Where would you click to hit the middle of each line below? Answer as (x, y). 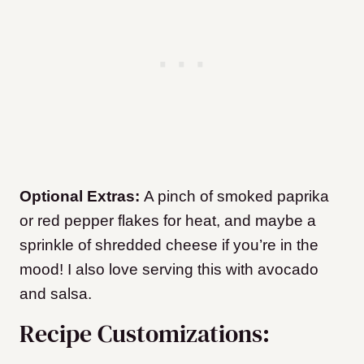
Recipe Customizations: (145, 334)
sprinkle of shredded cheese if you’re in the (169, 245)
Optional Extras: (82, 197)
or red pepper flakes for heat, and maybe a (168, 221)
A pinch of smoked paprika (236, 197)
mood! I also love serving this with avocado (169, 270)
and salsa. (56, 294)
